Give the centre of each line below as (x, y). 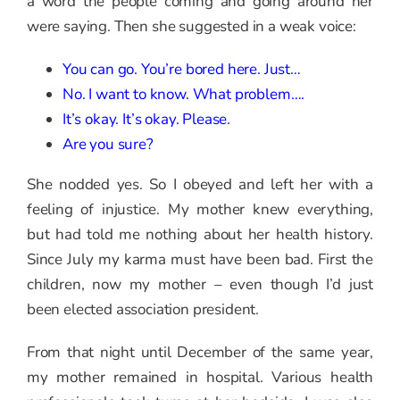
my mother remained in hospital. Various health (200, 378)
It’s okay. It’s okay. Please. (147, 120)
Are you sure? (108, 145)
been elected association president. (143, 310)
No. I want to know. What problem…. (184, 95)
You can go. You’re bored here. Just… (182, 70)
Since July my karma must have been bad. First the (200, 260)
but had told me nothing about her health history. (200, 235)
